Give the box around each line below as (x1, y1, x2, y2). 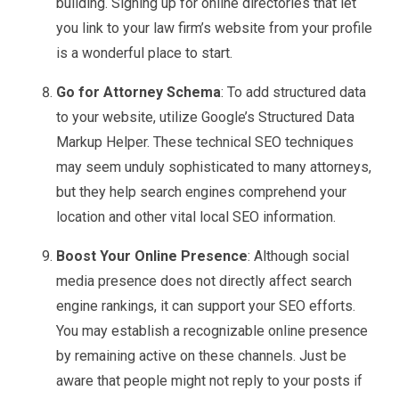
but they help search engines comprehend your (56, 183, 346, 200)
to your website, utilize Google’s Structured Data (56, 108, 354, 126)
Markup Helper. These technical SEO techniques (56, 133, 354, 151)
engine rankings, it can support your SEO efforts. (56, 297, 355, 314)
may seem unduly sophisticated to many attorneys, (56, 158, 371, 175)
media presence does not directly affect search (56, 272, 352, 289)
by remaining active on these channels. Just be (56, 346, 346, 364)
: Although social (248, 247, 349, 265)
